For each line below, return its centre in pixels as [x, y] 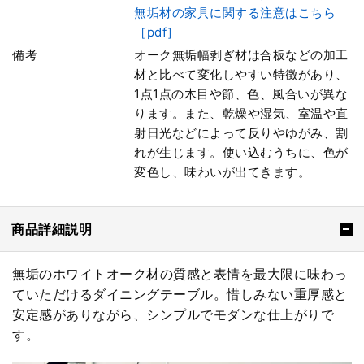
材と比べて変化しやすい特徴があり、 [241, 75]
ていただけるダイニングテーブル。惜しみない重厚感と [180, 295]
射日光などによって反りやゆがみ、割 [241, 133]
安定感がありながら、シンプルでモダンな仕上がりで [173, 315]
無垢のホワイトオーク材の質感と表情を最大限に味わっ [180, 274]
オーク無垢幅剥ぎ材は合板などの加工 [241, 55]
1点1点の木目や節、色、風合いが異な [241, 94]
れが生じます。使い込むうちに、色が [241, 153]
